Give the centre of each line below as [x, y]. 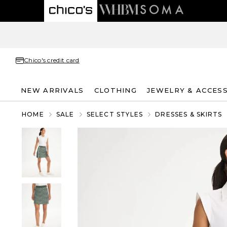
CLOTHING [116, 90]
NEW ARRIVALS [52, 90]
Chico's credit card [52, 60]
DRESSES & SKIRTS [189, 114]
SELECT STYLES [115, 114]
